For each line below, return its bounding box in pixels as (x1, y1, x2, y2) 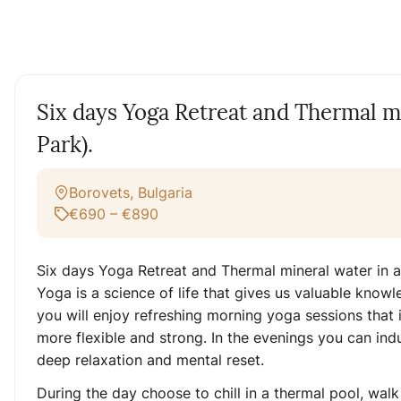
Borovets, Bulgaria (69, 183, 192, 201)
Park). (37, 131, 93, 158)
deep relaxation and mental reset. (37, 351, 264, 369)
